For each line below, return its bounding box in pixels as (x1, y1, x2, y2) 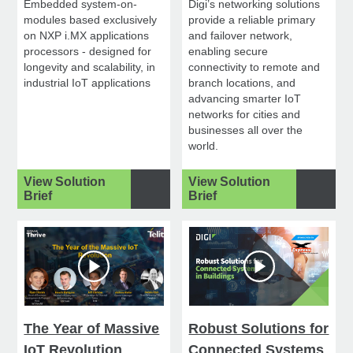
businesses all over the (188, 124, 303, 137)
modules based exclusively (24, 13, 158, 27)
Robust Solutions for (188, 321, 329, 337)
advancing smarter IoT (188, 92, 302, 106)
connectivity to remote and (188, 61, 321, 74)
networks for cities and (188, 108, 301, 121)
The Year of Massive (24, 321, 160, 337)
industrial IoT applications (24, 76, 151, 90)
